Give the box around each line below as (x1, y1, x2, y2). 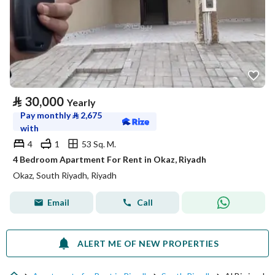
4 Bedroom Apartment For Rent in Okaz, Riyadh (13, 154, 206, 165)
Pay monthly (20, 110, 72, 120)
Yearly (67, 96, 96, 108)
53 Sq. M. (82, 138, 116, 149)
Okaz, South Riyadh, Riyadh (13, 170, 117, 180)
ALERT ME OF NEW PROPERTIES (77, 238, 219, 249)
